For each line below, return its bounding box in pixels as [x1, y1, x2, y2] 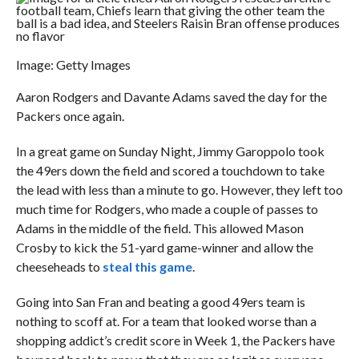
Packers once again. [15, 108, 124, 123]
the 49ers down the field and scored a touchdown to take [15, 163, 325, 178]
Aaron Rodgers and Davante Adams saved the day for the [15, 89, 327, 104]
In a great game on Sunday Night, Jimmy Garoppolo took [15, 143, 325, 159]
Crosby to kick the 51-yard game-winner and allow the [15, 240, 313, 255]
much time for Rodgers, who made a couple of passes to [15, 201, 318, 216]
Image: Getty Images [15, 57, 131, 72]
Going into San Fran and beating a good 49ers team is [15, 294, 305, 309]
